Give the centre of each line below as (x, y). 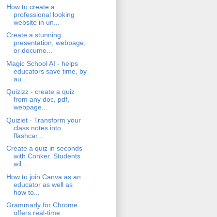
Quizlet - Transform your (43, 120)
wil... (20, 164)
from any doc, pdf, (41, 100)
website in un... (36, 22)
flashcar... (28, 135)
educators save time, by (50, 71)
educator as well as (43, 184)
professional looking (44, 14)
